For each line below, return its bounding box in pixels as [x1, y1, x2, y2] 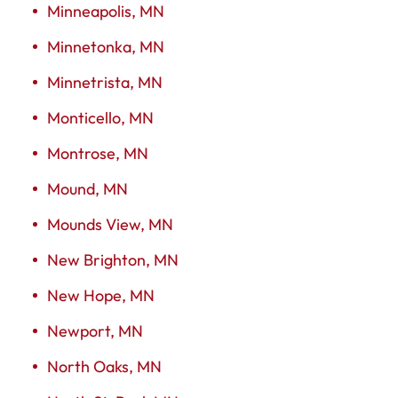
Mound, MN [47, 178, 128, 199]
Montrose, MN [47, 142, 148, 163]
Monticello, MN [47, 107, 154, 128]
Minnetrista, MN [47, 71, 163, 92]
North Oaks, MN [47, 355, 162, 377]
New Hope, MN [47, 284, 155, 306]
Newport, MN [47, 320, 143, 341]
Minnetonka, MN [47, 36, 164, 57]
